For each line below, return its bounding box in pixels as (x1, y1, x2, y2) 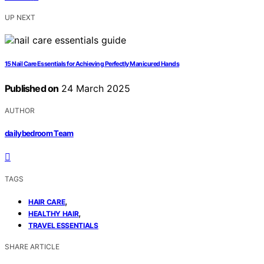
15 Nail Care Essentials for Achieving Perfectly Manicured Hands (5, 60, 180, 68)
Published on (5, 82, 59, 95)
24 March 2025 (58, 82, 131, 95)
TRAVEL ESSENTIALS (28, 220, 98, 230)
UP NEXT (5, 13, 35, 22)
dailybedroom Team (5, 128, 74, 138)
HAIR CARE (28, 197, 65, 206)
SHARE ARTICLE (5, 242, 60, 251)
